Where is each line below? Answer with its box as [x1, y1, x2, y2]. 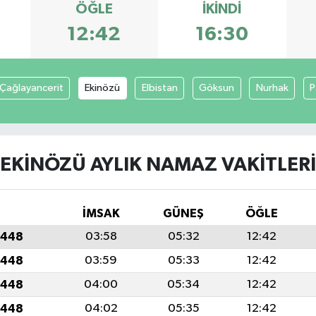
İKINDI [202, 1, 242, 16]
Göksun [199, 82, 235, 93]
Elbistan [141, 82, 178, 93]
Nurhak [255, 82, 288, 93]
